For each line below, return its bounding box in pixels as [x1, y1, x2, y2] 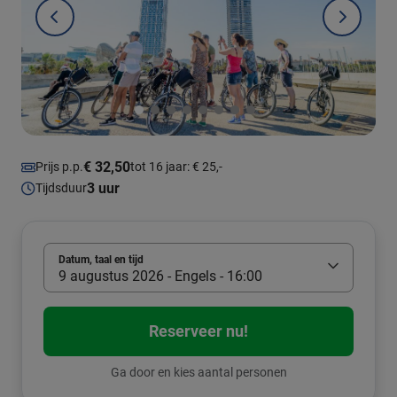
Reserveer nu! [149, 321, 248, 340]
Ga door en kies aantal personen [110, 364, 287, 379]
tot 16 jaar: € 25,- [130, 160, 222, 175]
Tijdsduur [35, 181, 87, 196]
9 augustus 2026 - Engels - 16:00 [58, 267, 262, 284]
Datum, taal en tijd [58, 253, 144, 266]
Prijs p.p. [35, 160, 83, 175]
